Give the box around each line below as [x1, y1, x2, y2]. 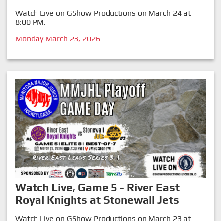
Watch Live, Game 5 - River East [15, 181, 180, 194]
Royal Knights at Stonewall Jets [15, 193, 179, 207]
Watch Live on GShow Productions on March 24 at [15, 8, 191, 18]
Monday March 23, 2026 [15, 34, 100, 44]
